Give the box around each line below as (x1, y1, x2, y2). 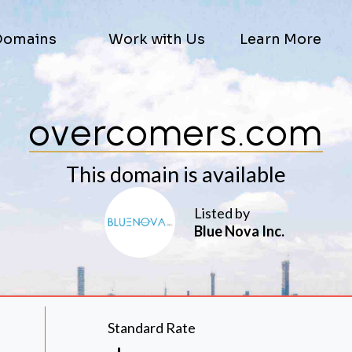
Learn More (240, 31, 321, 48)
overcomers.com (29, 109, 323, 155)
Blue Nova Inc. (194, 222, 284, 240)
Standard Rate (107, 319, 196, 336)
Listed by (194, 204, 250, 222)
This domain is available (66, 161, 286, 187)
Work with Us (108, 31, 205, 48)
